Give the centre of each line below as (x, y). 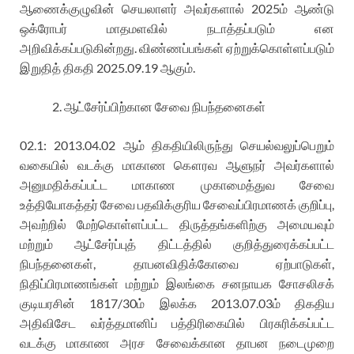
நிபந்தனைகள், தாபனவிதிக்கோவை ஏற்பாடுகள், (177, 263)
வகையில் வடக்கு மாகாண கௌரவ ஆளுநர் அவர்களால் (177, 164)
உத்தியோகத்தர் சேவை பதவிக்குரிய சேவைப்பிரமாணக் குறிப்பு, (177, 204)
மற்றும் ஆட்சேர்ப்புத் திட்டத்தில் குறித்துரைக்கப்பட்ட (177, 243)
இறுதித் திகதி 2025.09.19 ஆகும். (107, 67)
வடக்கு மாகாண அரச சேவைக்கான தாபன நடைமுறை (177, 342)
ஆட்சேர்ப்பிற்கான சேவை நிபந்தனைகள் (165, 106)
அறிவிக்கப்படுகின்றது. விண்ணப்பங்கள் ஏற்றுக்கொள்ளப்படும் (177, 47)
